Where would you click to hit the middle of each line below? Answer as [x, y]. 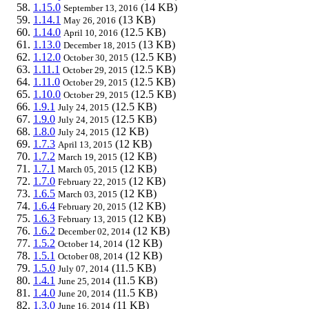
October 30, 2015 [96, 57]
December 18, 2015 [100, 45]
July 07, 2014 [83, 268]
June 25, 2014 [84, 281]
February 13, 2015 [92, 219]
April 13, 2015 [85, 144]
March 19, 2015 [88, 157]
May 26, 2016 [90, 20]
